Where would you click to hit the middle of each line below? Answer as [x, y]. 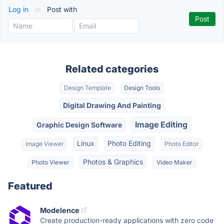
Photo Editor [182, 144]
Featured [30, 186]
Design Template [87, 88]
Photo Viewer [51, 162]
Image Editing [161, 124]
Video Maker [174, 162]
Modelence [60, 210]
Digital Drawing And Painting [112, 105]
